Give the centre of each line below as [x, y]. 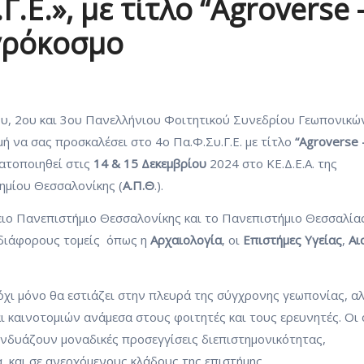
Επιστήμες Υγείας [292, 240]
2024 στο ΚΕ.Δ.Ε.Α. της [272, 163]
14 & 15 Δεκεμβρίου [150, 163]
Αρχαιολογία [186, 240]
